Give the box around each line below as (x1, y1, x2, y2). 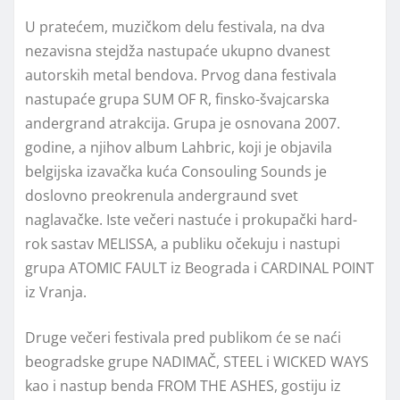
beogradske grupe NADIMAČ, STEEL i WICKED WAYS (25, 352, 369, 372)
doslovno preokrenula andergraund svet (25, 186, 298, 206)
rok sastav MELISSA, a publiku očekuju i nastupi (25, 234, 340, 254)
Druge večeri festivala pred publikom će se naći (25, 328, 341, 348)
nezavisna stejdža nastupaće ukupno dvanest (25, 41, 330, 62)
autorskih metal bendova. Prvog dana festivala (25, 65, 337, 86)
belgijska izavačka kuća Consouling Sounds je (25, 162, 327, 182)
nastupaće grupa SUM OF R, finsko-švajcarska (25, 89, 329, 110)
